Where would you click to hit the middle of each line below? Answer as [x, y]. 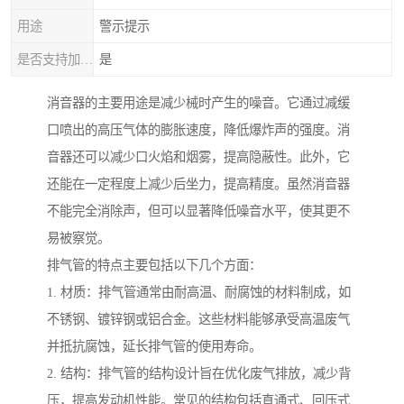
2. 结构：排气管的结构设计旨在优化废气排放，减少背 [199, 374]
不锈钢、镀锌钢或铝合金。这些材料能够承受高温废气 [198, 320]
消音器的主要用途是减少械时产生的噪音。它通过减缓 [198, 103]
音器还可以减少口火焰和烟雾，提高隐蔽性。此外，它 [198, 157]
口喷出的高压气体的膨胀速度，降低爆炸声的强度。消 [198, 130]
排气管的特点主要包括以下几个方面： [154, 266]
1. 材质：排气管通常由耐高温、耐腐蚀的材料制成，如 [199, 293]
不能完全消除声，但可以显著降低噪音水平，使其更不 [198, 211]
